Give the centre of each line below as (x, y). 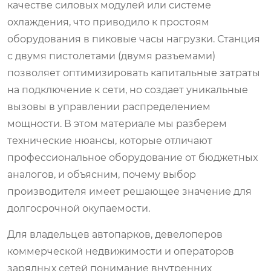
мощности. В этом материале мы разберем (117, 123)
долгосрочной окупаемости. (79, 208)
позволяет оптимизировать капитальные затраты (134, 73)
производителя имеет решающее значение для (129, 191)
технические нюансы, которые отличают (110, 140)
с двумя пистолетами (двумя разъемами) (111, 56)
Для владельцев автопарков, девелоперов (115, 234)
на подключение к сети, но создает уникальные (128, 90)
